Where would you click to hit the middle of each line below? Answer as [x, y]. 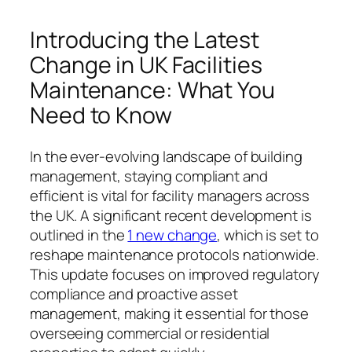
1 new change [172, 235]
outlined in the [79, 235]
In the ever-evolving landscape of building [166, 156]
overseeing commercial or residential [150, 333]
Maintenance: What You [152, 90]
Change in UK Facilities [146, 65]
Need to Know [101, 115]
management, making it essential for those [169, 313]
